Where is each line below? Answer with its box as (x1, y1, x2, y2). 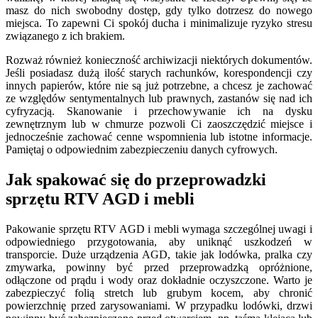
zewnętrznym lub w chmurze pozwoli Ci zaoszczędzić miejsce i (6, 118, 312, 131)
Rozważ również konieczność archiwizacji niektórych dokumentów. (6, 54, 312, 67)
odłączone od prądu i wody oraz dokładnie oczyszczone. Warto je (6, 274, 312, 287)
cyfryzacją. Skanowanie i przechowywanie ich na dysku (6, 105, 312, 118)
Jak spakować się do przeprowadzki (6, 170, 266, 190)
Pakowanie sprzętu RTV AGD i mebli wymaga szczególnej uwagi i (6, 223, 312, 236)
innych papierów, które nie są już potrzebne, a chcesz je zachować (6, 79, 312, 92)
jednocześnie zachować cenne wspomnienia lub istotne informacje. (6, 131, 312, 143)
